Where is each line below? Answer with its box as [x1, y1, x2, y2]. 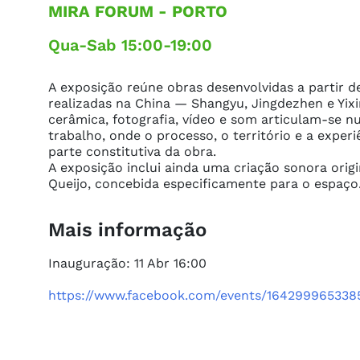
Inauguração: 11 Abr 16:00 [48, 255, 207, 271]
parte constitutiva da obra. [48, 143, 216, 159]
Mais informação [48, 218, 207, 241]
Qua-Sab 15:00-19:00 [48, 35, 212, 55]
